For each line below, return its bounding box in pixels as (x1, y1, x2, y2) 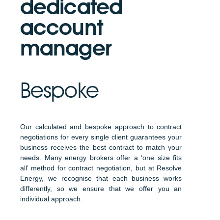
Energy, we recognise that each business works (20, 174, 182, 182)
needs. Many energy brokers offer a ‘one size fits (20, 154, 182, 162)
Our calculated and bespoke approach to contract (20, 123, 182, 131)
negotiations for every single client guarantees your (20, 133, 182, 141)
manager (20, 35, 111, 60)
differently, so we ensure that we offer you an (20, 185, 182, 192)
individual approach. (20, 195, 82, 203)
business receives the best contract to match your (20, 143, 182, 151)
